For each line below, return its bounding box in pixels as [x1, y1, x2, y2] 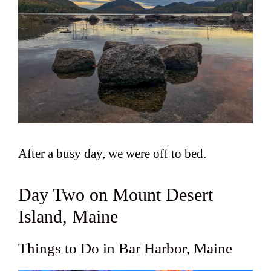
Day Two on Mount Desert [18, 184, 213, 205]
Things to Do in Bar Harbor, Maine [18, 240, 232, 257]
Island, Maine [18, 206, 118, 227]
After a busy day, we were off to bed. [18, 146, 206, 161]
